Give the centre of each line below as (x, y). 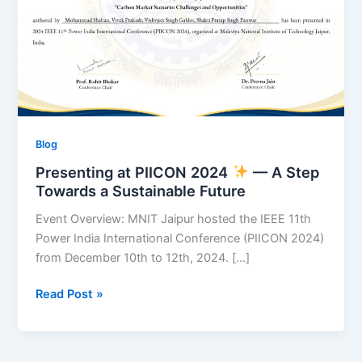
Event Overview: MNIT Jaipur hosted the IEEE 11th (174, 219)
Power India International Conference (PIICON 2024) (180, 238)
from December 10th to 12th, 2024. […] (143, 257)
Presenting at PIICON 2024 (134, 172)
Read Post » (70, 295)
